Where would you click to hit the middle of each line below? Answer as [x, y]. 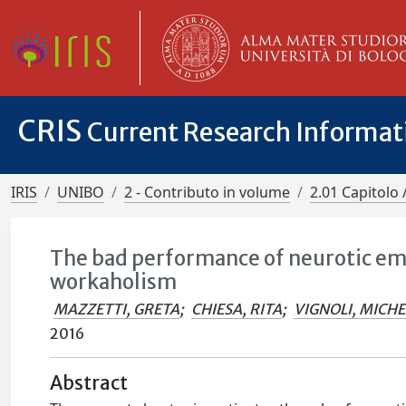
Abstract [89, 383]
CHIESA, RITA [237, 309]
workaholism [114, 282]
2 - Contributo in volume [207, 192]
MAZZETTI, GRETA [117, 309]
